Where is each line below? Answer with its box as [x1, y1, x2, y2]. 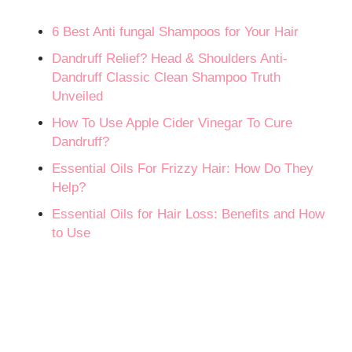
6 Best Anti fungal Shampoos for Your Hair [52, 24, 299, 40]
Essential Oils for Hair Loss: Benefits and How [52, 207, 325, 222]
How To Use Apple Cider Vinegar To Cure [52, 115, 293, 131]
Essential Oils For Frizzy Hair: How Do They [52, 161, 314, 177]
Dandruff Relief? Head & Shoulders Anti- [52, 51, 288, 67]
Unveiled [52, 89, 104, 104]
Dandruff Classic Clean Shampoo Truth [52, 70, 281, 86]
